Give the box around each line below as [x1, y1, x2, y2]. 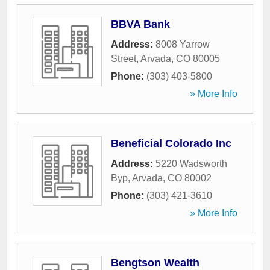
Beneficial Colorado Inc [111, 137, 231, 149]
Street [111, 54, 136, 64]
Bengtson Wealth [111, 257, 199, 269]
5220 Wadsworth [155, 159, 227, 169]
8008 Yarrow [155, 39, 210, 49]
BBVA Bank [111, 18, 170, 30]
